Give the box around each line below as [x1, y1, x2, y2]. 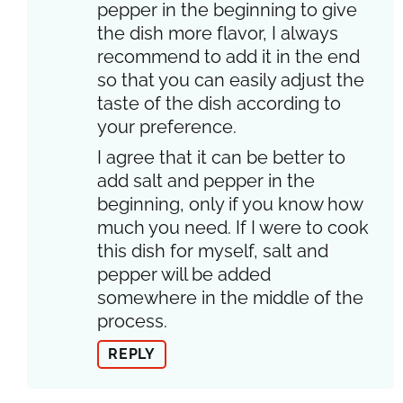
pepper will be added [97, 263, 271, 285]
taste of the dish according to [97, 92, 341, 114]
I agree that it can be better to [97, 146, 345, 168]
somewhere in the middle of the [97, 286, 363, 309]
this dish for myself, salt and [97, 239, 328, 262]
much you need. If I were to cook [97, 216, 369, 238]
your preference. [97, 115, 237, 138]
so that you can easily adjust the [97, 68, 364, 91]
